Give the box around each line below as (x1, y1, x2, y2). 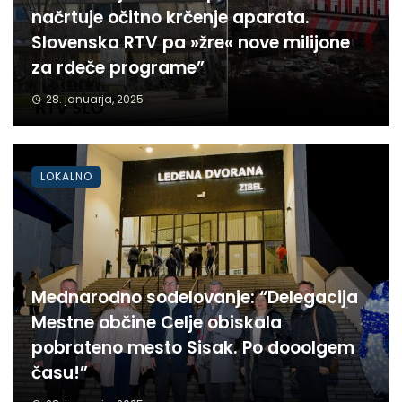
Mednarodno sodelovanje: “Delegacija (31, 285, 358, 310)
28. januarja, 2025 (45, 92, 144, 108)
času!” (31, 361, 88, 386)
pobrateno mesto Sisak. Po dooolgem (31, 336, 354, 361)
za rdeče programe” (31, 56, 205, 81)
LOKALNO (40, 169, 92, 185)
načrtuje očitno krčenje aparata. (31, 5, 310, 31)
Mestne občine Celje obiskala (31, 310, 282, 336)
